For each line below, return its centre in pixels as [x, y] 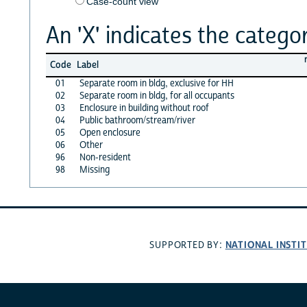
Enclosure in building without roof [144, 108]
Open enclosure [110, 133]
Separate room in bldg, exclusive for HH [156, 83]
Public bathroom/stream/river [137, 120]
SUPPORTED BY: [187, 246]
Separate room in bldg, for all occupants [157, 96]
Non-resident [105, 157]
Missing [94, 170]
